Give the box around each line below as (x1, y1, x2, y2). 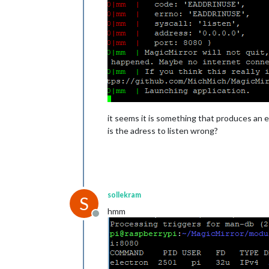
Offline (95, 214, 124, 225)
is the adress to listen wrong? (107, 125, 218, 136)
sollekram (107, 190, 141, 199)
